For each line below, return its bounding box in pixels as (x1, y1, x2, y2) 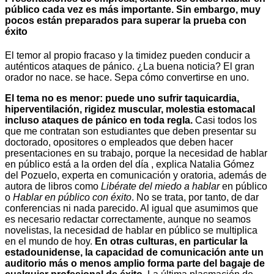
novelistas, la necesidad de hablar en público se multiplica (5, 225, 257, 236)
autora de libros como (5, 181, 101, 192)
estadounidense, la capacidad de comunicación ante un (5, 247, 264, 258)
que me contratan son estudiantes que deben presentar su (5, 126, 256, 137)
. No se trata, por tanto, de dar (131, 192, 259, 203)
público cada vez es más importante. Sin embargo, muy (5, 4, 261, 15)
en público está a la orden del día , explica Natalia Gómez (5, 159, 254, 170)
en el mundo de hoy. (5, 236, 95, 247)
